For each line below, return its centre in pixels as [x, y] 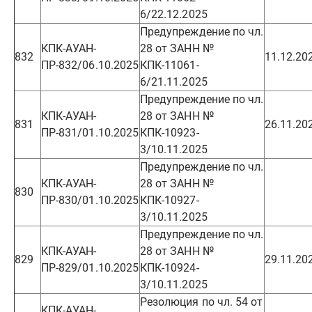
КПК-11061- [170, 65]
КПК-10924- [170, 268]
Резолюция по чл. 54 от [202, 302]
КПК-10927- [170, 200]
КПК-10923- [170, 133]
